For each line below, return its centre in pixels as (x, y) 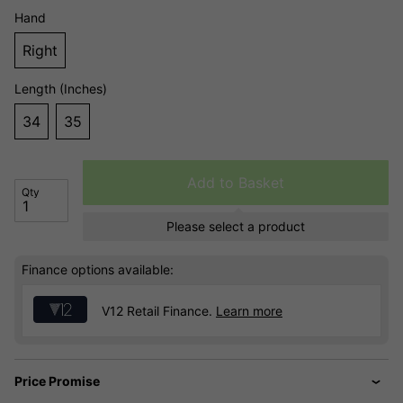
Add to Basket (236, 183)
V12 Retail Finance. (159, 310)
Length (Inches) (61, 89)
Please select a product (236, 227)
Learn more (249, 310)
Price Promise (57, 381)
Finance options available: (98, 270)
